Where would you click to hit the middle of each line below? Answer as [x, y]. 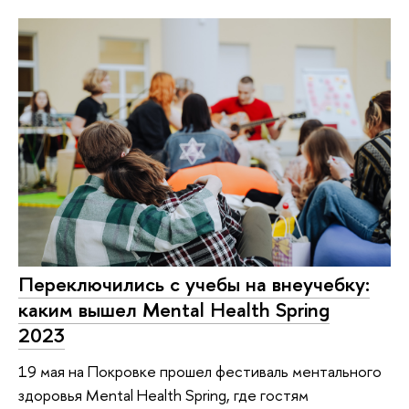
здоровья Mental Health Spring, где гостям [163, 395]
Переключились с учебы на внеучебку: [194, 283]
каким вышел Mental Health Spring [174, 309]
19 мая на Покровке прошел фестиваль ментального [200, 372]
